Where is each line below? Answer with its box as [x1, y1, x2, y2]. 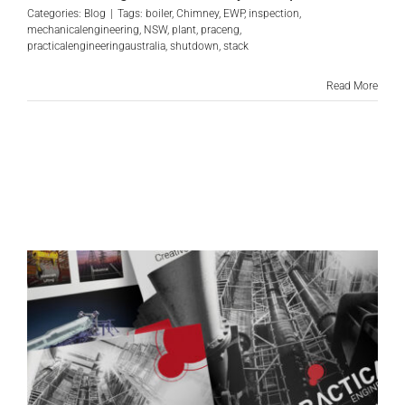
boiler [146, 7, 172, 20]
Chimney [176, 7, 219, 20]
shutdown [170, 40, 219, 52]
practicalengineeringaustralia [27, 40, 165, 52]
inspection [249, 7, 299, 20]
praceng [201, 24, 240, 36]
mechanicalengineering [27, 24, 139, 36]
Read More [326, 80, 378, 92]
